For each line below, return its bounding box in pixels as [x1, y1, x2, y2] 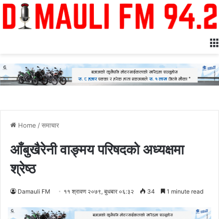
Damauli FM [18, 187, 50, 195]
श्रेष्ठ [10, 160, 36, 177]
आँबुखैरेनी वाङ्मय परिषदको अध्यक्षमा [10, 141, 184, 158]
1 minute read [165, 187, 203, 195]
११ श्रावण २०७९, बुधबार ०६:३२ [64, 187, 134, 195]
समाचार [42, 121, 59, 129]
